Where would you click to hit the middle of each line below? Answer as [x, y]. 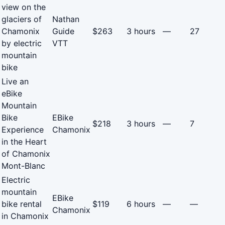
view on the [24, 7]
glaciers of [22, 19]
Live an [15, 82]
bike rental [22, 204]
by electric [22, 43]
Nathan [66, 19]
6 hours [141, 204]
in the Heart [24, 142]
